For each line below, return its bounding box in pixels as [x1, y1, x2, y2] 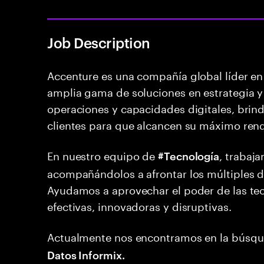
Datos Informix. [47, 247, 125, 262]
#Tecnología [158, 148, 220, 163]
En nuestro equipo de [47, 146, 159, 163]
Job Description [47, 33, 150, 52]
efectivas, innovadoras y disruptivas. [47, 197, 232, 213]
